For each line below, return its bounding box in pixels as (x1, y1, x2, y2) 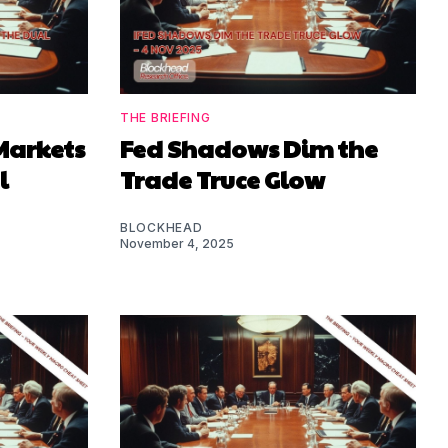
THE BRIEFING (120, 109, 211, 125)
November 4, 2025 (120, 235, 234, 251)
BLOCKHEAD (120, 219, 203, 235)
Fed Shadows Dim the (120, 130, 378, 165)
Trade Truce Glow (120, 161, 325, 196)
